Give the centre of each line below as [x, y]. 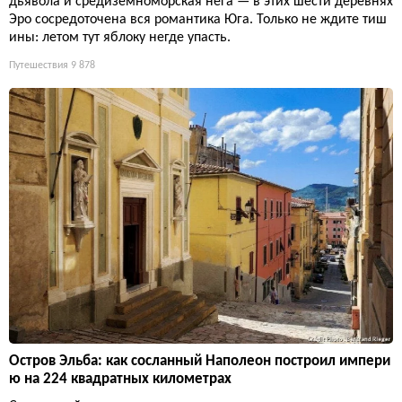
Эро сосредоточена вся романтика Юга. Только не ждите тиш [198, 19]
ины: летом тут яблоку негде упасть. [120, 37]
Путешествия [39, 65]
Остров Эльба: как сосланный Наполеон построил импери [200, 361]
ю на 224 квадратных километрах [120, 379]
